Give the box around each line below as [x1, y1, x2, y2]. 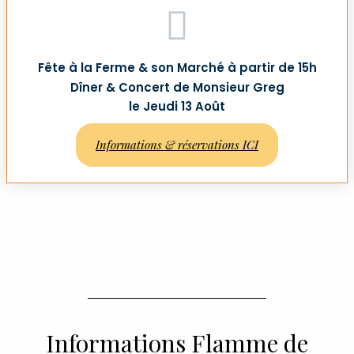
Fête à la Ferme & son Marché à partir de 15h [37, 59, 317, 77]
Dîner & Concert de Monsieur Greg [70, 79, 284, 96]
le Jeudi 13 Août [129, 98, 225, 115]
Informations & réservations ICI [96, 137, 258, 153]
